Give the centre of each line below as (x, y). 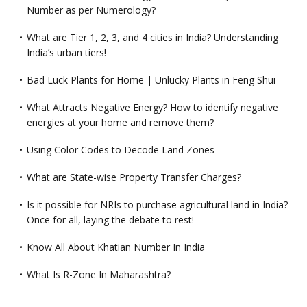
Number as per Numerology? (91, 10)
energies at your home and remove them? (120, 123)
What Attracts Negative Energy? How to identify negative (152, 108)
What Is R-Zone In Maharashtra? (98, 275)
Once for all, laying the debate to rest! (110, 220)
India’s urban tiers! (66, 53)
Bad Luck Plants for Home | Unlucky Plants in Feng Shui (151, 80)
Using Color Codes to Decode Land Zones (120, 150)
